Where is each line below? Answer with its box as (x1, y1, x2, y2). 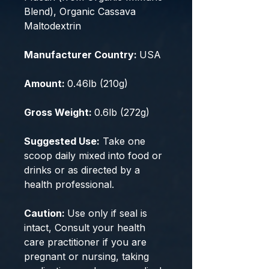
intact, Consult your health (24, 222, 145, 234)
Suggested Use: (24, 135, 100, 147)
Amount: (24, 77, 67, 89)
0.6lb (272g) (94, 106, 150, 118)
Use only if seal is (67, 207, 147, 219)
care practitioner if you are (24, 236, 147, 248)
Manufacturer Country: (24, 49, 139, 61)
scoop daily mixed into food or (24, 150, 162, 162)
